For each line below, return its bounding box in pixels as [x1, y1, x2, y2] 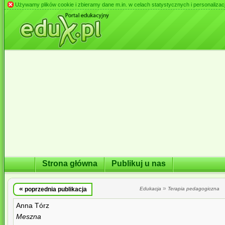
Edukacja [139, 186, 161, 191]
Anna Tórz [16, 202, 49, 209]
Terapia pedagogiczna [167, 186, 219, 191]
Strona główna [42, 159, 97, 168]
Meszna [16, 213, 41, 220]
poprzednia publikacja [23, 186, 87, 193]
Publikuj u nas [111, 159, 166, 168]
